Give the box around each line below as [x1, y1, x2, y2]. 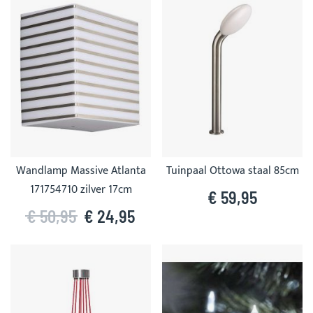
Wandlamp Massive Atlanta [15, 161, 146, 180]
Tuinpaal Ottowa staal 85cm [166, 161, 299, 180]
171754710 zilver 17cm [29, 180, 132, 199]
